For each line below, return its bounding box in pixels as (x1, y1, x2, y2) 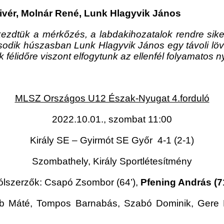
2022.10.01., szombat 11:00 (52, 114, 172, 125)
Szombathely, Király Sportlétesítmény (32, 156, 192, 167)
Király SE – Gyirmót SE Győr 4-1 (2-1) (30, 135, 194, 146)
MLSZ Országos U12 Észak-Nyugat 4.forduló (14, 93, 209, 104)
